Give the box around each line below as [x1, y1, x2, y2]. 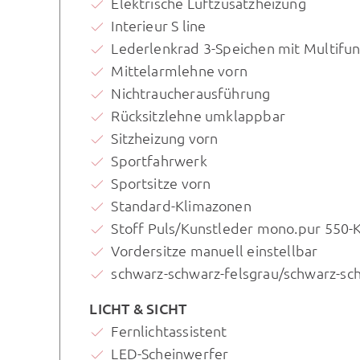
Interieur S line [111, 15, 207, 35]
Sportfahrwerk [111, 150, 207, 170]
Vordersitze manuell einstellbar [111, 240, 318, 260]
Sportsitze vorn [111, 173, 211, 192]
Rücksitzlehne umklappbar [111, 105, 285, 125]
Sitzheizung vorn [111, 128, 219, 147]
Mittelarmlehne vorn [111, 60, 247, 80]
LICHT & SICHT [89, 298, 187, 317]
